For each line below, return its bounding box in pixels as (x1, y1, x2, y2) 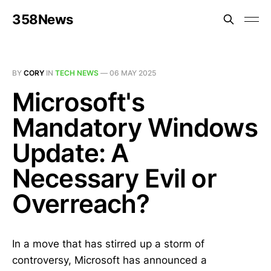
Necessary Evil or (12, 163, 217, 194)
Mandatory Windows (12, 112, 258, 143)
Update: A (12, 137, 129, 168)
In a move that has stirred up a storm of (12, 238, 204, 250)
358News (12, 11, 73, 27)
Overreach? (12, 188, 150, 219)
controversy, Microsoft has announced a (12, 254, 207, 266)
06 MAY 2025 (109, 68, 156, 77)
